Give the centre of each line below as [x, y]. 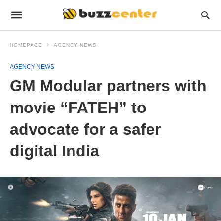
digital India [55, 151]
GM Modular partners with [108, 86]
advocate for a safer [85, 129]
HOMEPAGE [26, 45]
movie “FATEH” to [78, 108]
